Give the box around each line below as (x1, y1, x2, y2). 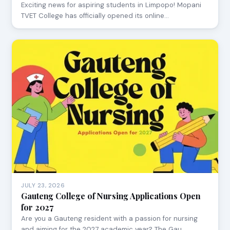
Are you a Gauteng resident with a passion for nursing (21, 214, 198, 223)
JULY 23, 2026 (21, 182, 65, 190)
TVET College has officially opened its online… (21, 11, 169, 20)
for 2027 (21, 202, 54, 213)
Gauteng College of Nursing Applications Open (21, 190, 201, 202)
